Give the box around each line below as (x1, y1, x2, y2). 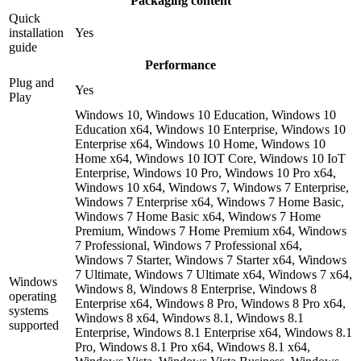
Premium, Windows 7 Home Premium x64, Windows (75, 223, 346, 238)
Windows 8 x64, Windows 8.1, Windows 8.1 (75, 310, 304, 325)
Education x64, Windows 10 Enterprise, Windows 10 (75, 122, 346, 136)
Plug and (9, 75, 54, 89)
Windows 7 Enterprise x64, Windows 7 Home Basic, (75, 194, 344, 209)
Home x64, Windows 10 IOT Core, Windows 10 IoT (75, 151, 346, 165)
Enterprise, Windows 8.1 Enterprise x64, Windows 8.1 (75, 325, 352, 339)
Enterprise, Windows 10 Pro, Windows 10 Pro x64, (75, 165, 336, 180)
